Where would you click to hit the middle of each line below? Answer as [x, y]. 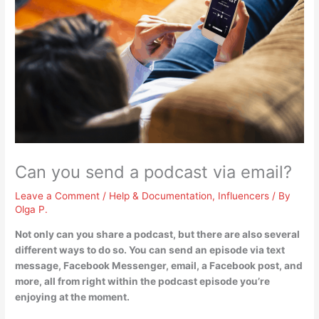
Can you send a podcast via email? [154, 172]
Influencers [244, 196]
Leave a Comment [58, 196]
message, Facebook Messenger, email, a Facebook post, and [159, 265]
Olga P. [32, 210]
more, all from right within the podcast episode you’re [143, 281]
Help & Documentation [161, 196]
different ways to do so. [72, 250]
